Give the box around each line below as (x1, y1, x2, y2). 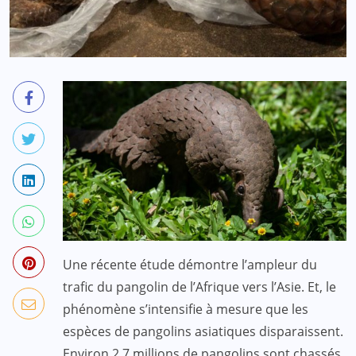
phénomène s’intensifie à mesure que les (63, 300, 308, 318)
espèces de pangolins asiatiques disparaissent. (63, 322, 343, 340)
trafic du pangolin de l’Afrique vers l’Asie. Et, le (63, 277, 336, 296)
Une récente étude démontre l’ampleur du (63, 255, 317, 273)
